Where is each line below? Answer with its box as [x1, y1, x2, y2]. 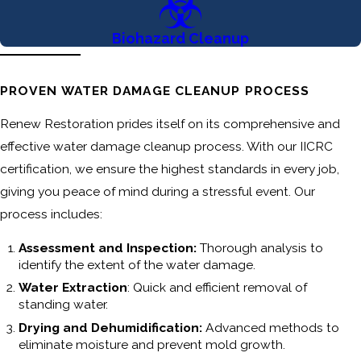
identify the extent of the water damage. [19, 256, 256, 272]
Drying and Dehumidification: [19, 320, 203, 336]
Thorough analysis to [200, 239, 324, 255]
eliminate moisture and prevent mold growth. [19, 337, 286, 353]
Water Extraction [19, 280, 128, 296]
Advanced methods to [202, 320, 340, 336]
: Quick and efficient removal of [127, 280, 308, 296]
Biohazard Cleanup [112, 29, 249, 47]
